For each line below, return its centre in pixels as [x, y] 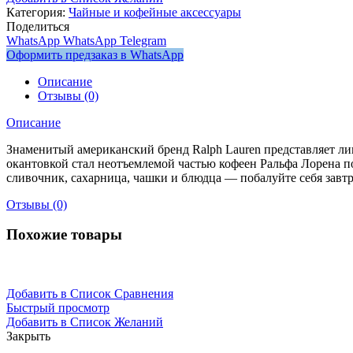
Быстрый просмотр [58, 308]
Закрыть [28, 336]
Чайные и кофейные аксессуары [155, 12]
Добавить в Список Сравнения [90, 294]
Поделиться [38, 26]
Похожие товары [64, 235]
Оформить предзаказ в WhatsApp [95, 54]
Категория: [37, 12]
